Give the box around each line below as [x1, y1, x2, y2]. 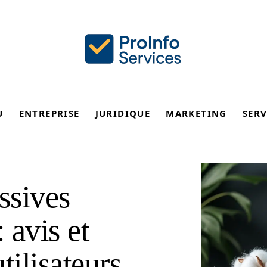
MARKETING [166, 107, 227, 119]
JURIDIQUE [95, 107, 151, 119]
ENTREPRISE [18, 107, 80, 119]
